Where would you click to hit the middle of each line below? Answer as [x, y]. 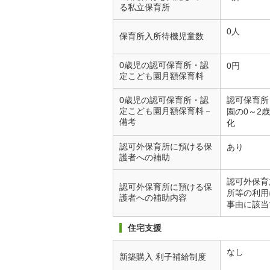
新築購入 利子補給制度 [163, 257]
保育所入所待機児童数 [162, 36]
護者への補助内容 [153, 198]
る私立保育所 [145, 7]
